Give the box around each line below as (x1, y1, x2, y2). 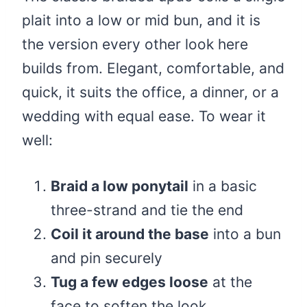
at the (208, 273, 252, 291)
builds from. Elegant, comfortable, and (22, 60, 284, 77)
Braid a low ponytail (51, 177, 188, 195)
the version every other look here (22, 36, 248, 53)
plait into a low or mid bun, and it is (22, 12, 260, 29)
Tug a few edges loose (51, 273, 208, 291)
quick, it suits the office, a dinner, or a (22, 84, 279, 101)
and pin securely (51, 249, 162, 267)
